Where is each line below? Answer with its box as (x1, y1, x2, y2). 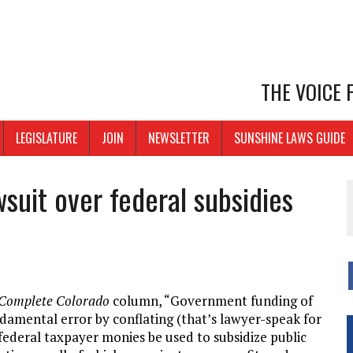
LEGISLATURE (16, 128, 77, 148)
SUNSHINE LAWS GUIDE (234, 128, 345, 148)
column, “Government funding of (110, 292, 313, 310)
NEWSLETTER (148, 128, 210, 148)
